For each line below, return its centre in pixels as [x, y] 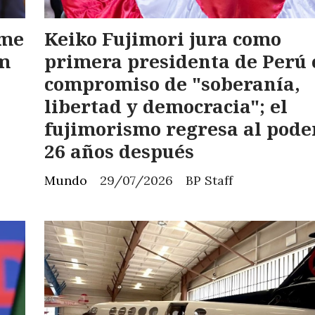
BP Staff [209, 181]
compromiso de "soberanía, [172, 84]
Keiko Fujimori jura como [162, 39]
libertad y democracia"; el [166, 107]
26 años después [119, 152]
